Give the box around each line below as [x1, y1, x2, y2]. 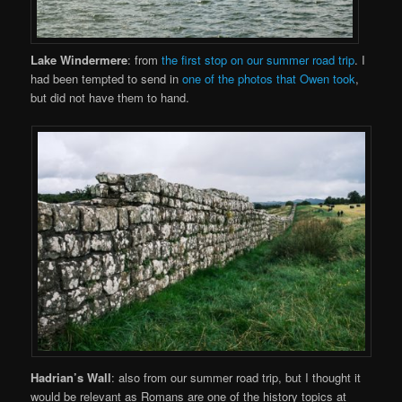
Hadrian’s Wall [31, 369, 112, 387]
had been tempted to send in [31, 70, 183, 88]
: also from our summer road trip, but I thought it [111, 369, 362, 387]
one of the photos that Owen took [182, 70, 356, 88]
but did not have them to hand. [31, 89, 190, 107]
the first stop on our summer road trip [162, 51, 355, 69]
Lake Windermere [31, 51, 128, 69]
